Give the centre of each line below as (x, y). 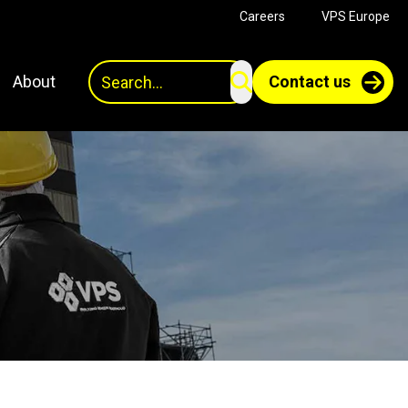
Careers (262, 16)
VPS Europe (356, 16)
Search (109, 70)
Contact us (310, 82)
